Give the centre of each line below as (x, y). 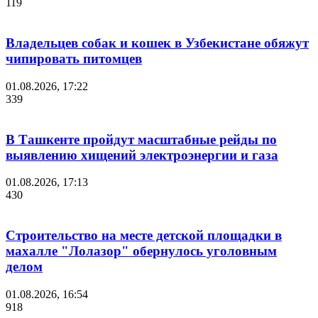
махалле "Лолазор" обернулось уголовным (141, 251)
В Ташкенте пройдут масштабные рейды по (141, 139)
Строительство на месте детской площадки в (144, 236)
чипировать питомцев (74, 59)
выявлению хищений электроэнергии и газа (142, 155)
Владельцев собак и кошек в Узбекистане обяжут (157, 43)
